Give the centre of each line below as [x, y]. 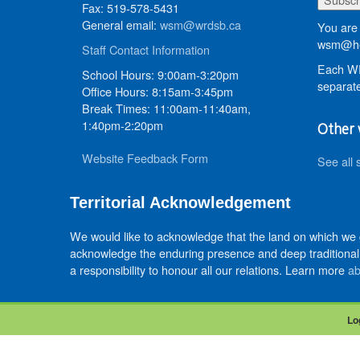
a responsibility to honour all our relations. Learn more [209, 270]
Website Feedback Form [145, 158]
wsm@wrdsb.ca [200, 25]
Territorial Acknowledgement [180, 202]
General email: [121, 25]
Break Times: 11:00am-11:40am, [166, 108]
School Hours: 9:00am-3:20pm [160, 74]
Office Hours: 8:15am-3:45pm [157, 91]
